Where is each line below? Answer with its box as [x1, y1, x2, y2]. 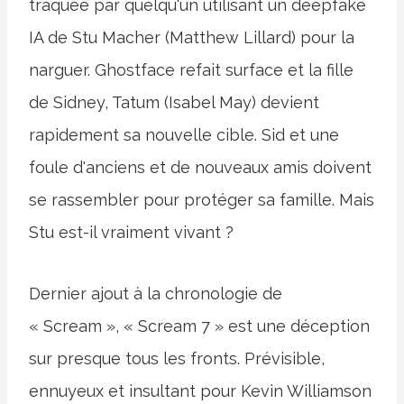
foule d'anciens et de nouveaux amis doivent [29, 157, 372, 177]
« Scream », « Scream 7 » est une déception [29, 316, 370, 335]
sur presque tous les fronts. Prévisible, [29, 348, 325, 368]
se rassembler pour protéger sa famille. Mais [29, 189, 374, 209]
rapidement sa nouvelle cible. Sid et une [29, 124, 339, 144]
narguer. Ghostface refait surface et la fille [29, 60, 353, 79]
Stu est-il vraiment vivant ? [29, 222, 234, 242]
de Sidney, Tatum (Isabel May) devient [29, 92, 319, 112]
